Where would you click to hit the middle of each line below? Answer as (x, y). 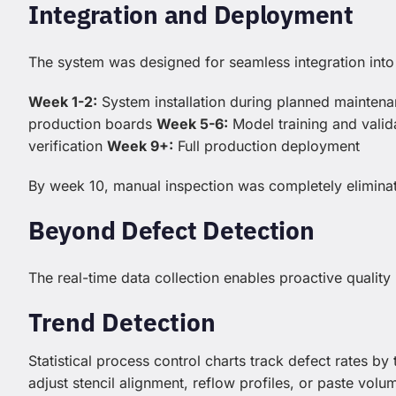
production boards (92, 124)
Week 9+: (140, 146)
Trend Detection (122, 323)
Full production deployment (267, 146)
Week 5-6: (192, 124)
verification (68, 146)
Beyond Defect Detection (171, 231)
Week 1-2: (63, 102)
